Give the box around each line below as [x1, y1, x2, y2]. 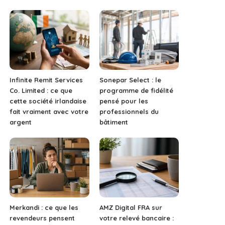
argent [10, 118, 32, 127]
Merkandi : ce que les [10, 203, 79, 211]
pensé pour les [99, 97, 148, 105]
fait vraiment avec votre [10, 107, 89, 116]
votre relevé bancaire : [99, 213, 174, 222]
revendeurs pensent [10, 213, 75, 222]
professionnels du [99, 107, 159, 116]
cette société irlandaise [10, 97, 87, 105]
